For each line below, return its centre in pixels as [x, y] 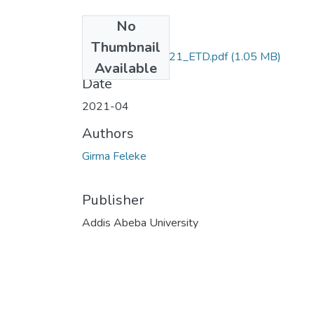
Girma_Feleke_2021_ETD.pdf [155, 56]
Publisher [113, 200]
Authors [108, 133]
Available [126, 68]
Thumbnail [126, 47]
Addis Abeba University [140, 223]
